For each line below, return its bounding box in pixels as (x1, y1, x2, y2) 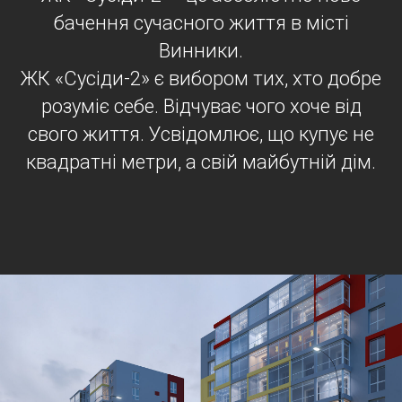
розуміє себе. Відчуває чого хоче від (40, 94, 362, 118)
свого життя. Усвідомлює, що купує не (28, 122, 374, 145)
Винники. (159, 39, 243, 62)
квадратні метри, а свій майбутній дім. (26, 150, 376, 173)
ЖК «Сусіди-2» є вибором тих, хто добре (21, 66, 381, 90)
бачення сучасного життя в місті (53, 11, 349, 34)
